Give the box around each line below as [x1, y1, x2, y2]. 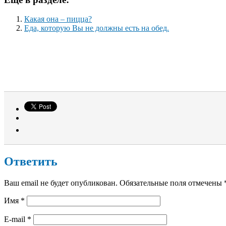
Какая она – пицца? [24, 15, 92, 24]
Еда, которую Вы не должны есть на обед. [24, 24, 169, 33]
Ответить [4, 155, 58, 168]
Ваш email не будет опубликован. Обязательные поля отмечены [4, 179, 224, 188]
